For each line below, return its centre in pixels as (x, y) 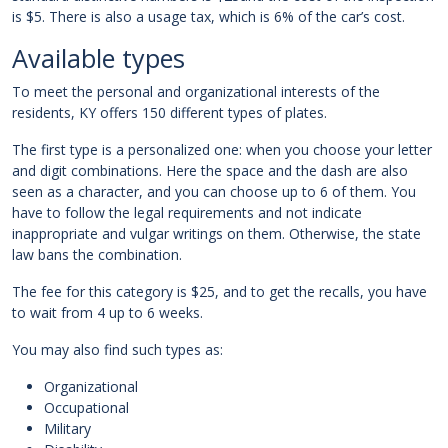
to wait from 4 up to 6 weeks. (107, 313)
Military (67, 429)
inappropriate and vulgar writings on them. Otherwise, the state (216, 234)
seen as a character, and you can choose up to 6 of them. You (214, 192)
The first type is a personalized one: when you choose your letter (222, 150)
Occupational (86, 408)
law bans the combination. (97, 255)
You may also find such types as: (117, 350)
